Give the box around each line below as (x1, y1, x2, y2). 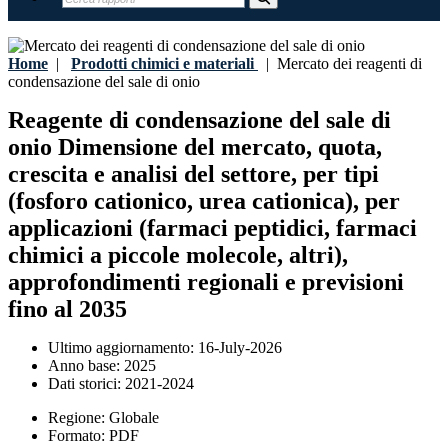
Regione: (48, 409, 109, 427)
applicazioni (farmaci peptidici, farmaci (8, 215, 417, 242)
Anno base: (48, 357, 124, 375)
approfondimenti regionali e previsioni (8, 269, 404, 296)
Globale (109, 409, 159, 427)
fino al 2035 (8, 296, 127, 323)
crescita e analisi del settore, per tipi (8, 161, 379, 188)
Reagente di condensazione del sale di (8, 107, 391, 134)
